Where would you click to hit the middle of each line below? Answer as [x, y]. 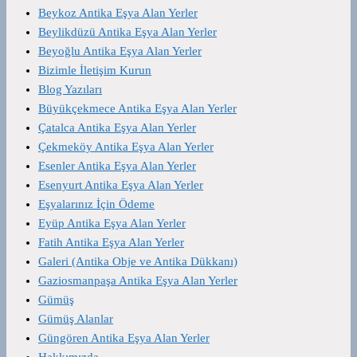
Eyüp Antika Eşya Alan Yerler [112, 223]
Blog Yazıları [70, 89]
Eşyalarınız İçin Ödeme [96, 204]
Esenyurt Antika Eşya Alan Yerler [121, 184]
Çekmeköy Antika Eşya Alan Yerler [126, 146]
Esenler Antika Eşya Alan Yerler [117, 165]
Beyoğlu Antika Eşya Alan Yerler [120, 51]
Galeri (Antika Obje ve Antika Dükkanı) [138, 261]
